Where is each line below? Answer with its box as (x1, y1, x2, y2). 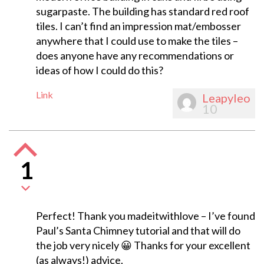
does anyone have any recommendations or (35, 49, 234, 62)
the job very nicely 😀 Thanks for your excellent (35, 239, 250, 252)
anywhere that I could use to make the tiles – (35, 34, 238, 48)
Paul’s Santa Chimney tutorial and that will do (35, 224, 240, 237)
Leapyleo (202, 91, 250, 105)
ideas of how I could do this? (35, 64, 163, 77)
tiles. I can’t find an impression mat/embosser (35, 19, 241, 33)
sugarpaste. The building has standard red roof (35, 5, 249, 18)
